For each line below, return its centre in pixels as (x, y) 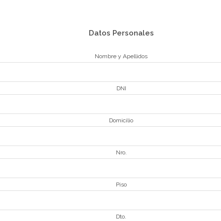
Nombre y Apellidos (121, 56)
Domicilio (121, 120)
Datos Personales (121, 33)
